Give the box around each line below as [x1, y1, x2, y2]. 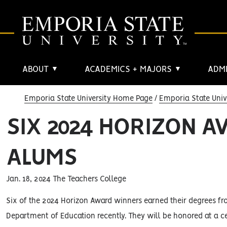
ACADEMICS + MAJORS [85, 65, 174, 74]
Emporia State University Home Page [24, 95, 153, 102]
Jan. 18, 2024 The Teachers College [6, 176, 126, 183]
